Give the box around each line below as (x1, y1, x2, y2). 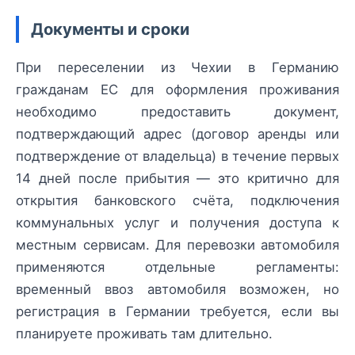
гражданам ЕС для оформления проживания (16, 82, 339, 98)
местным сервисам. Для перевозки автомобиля (16, 237, 339, 254)
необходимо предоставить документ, (16, 104, 339, 120)
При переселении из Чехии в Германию (16, 59, 339, 76)
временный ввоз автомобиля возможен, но (16, 281, 339, 298)
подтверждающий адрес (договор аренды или (16, 126, 339, 143)
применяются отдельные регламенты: (16, 259, 339, 276)
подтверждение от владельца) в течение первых (16, 148, 339, 165)
